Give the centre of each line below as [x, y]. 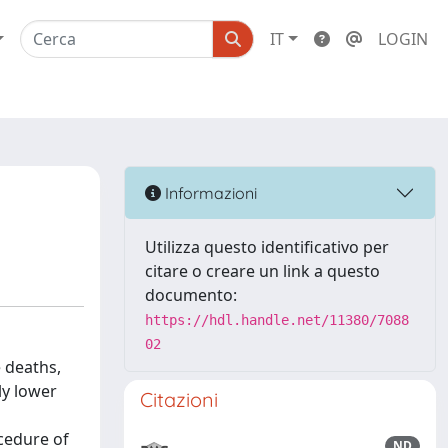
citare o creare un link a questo [262, 271]
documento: [191, 295]
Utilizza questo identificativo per [267, 247]
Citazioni [179, 399]
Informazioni [209, 192]
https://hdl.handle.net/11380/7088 [277, 320]
